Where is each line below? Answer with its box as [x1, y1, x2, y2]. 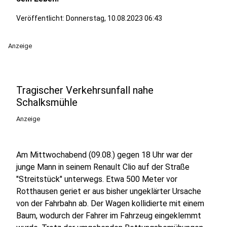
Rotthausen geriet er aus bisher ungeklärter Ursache [16, 186, 201, 196]
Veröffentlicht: [16, 14, 66, 22]
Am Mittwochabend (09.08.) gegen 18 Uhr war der [16, 150, 193, 160]
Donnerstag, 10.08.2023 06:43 [66, 14, 162, 22]
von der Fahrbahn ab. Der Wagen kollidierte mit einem [16, 199, 204, 208]
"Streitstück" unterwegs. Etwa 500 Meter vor [16, 174, 177, 184]
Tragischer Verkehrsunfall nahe [16, 84, 154, 96]
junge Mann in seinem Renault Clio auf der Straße [16, 162, 190, 172]
